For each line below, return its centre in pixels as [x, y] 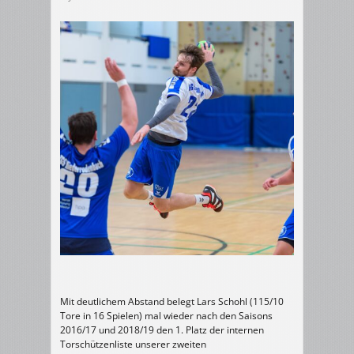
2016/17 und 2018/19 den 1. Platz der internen [162, 330]
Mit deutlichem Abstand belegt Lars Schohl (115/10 [172, 301]
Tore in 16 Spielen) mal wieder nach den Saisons [166, 316]
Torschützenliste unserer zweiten [133, 344]
